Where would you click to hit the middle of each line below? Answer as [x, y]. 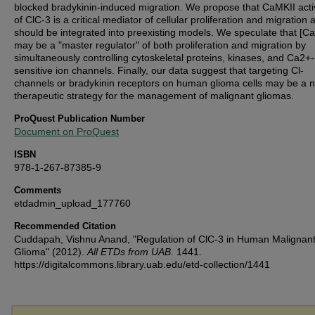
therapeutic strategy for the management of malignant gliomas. [154, 96]
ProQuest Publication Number [79, 118]
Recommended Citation [65, 226]
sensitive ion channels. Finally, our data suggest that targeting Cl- [159, 70]
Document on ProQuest [66, 131]
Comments [38, 190]
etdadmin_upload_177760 [72, 203]
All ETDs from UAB [129, 252]
